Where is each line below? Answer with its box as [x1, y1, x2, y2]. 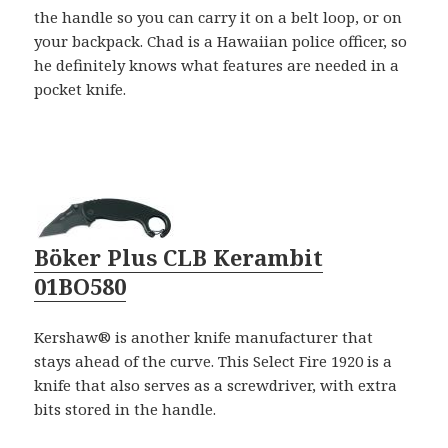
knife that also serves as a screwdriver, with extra [34, 375, 398, 396]
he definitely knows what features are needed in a [34, 55, 400, 76]
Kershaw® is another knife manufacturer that [34, 327, 374, 348]
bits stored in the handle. [34, 399, 217, 420]
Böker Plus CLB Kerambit [34, 242, 324, 273]
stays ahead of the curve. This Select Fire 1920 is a [34, 351, 393, 372]
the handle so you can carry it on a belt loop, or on [34, 7, 403, 28]
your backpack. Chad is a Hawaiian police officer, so [34, 31, 408, 52]
